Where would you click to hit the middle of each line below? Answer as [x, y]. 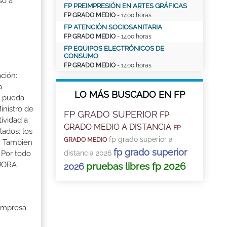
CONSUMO [81, 56]
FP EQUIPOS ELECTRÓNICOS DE [114, 48]
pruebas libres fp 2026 [136, 166]
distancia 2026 [88, 153]
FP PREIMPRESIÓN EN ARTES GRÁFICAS [125, 6]
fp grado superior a [141, 139]
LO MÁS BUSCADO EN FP [130, 94]
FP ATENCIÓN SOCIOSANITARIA [113, 27]
